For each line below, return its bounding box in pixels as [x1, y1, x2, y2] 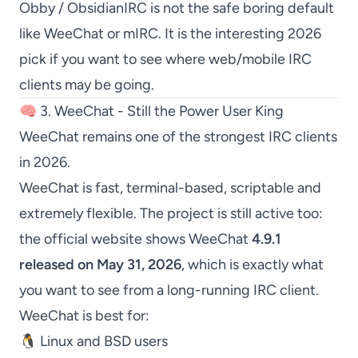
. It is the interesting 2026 [158, 25, 321, 42]
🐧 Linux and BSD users [19, 332, 168, 350]
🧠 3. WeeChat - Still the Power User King [19, 102, 284, 120]
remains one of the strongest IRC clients [79, 128, 337, 145]
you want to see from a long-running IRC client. [19, 281, 319, 299]
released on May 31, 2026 [19, 256, 181, 273]
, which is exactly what [181, 256, 324, 273]
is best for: [79, 307, 149, 324]
